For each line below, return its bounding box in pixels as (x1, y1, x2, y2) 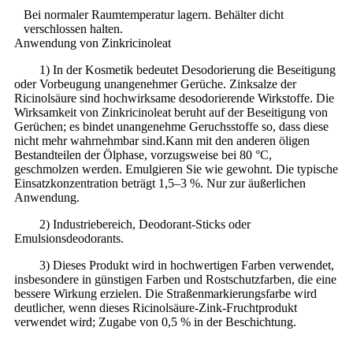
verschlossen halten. (24, 22, 123, 36)
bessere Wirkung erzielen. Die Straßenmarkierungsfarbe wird (14, 287, 317, 301)
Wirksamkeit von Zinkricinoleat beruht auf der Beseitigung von (14, 106, 328, 120)
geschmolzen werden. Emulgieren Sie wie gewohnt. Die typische (14, 162, 338, 176)
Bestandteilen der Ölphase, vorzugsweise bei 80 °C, (14, 148, 272, 162)
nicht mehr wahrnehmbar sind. (14, 134, 165, 148)
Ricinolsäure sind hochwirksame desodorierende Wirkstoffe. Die (14, 91, 334, 106)
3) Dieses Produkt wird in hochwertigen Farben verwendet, (39, 258, 334, 273)
